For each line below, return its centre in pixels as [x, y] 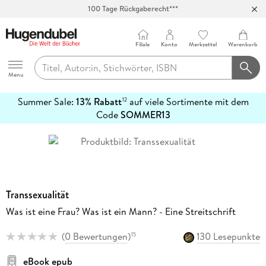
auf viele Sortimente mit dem [188, 102]
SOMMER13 [145, 115]
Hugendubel [30, 55]
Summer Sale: [47, 102]
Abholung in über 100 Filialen [133, 26]
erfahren [23, 127]
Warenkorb [243, 44]
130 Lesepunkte [229, 237]
